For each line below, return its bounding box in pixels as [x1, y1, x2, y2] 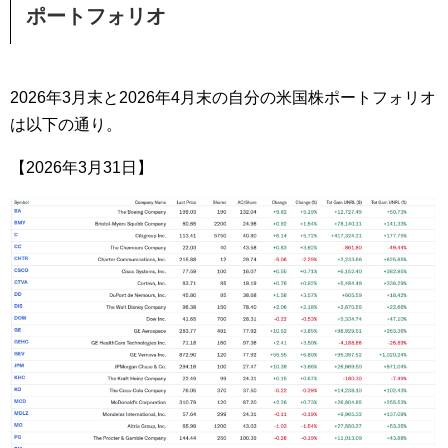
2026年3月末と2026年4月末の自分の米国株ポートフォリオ [10, 89, 436, 107]
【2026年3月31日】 [10, 159, 153, 177]
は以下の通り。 [10, 116, 122, 134]
